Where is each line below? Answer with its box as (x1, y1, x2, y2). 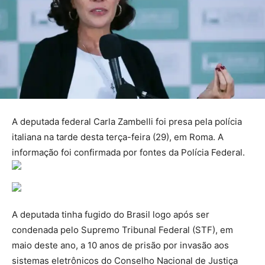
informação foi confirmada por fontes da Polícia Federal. (12, 147, 245, 159)
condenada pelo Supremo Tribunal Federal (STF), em (12, 224, 233, 236)
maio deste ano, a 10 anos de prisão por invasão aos (12, 240, 229, 251)
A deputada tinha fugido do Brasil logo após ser (12, 209, 209, 221)
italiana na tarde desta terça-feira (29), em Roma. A (12, 131, 224, 143)
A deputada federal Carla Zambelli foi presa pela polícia (12, 116, 242, 128)
